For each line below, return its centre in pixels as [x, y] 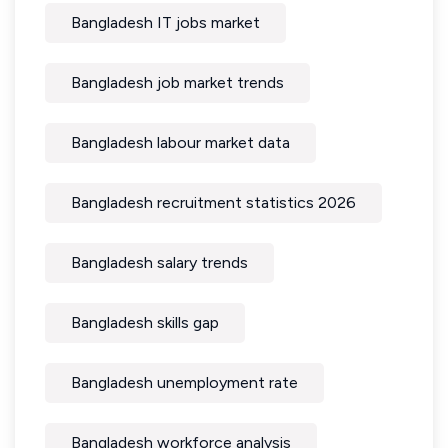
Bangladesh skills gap [145, 322]
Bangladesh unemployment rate [184, 382]
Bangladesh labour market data [180, 142]
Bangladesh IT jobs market [165, 22]
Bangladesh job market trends [177, 82]
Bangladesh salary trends [159, 262]
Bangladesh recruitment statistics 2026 [213, 202]
